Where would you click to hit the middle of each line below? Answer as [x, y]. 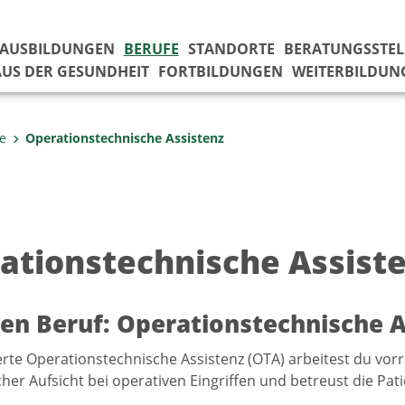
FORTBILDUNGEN [220, 71]
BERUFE [151, 49]
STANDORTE [231, 49]
